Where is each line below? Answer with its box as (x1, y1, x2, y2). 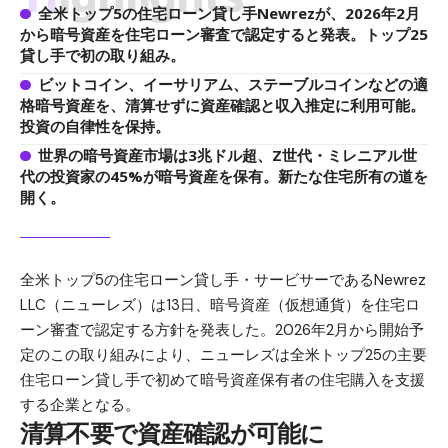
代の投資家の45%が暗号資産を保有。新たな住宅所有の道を (20, 166, 428, 186)
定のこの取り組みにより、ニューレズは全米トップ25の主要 (20, 345, 427, 365)
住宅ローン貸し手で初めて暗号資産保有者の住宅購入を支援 (20, 370, 425, 390)
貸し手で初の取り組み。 (20, 45, 185, 65)
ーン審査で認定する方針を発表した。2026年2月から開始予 (20, 320, 424, 340)
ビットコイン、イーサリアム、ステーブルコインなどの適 (37, 74, 428, 94)
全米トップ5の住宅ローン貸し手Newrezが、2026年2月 (37, 3, 420, 23)
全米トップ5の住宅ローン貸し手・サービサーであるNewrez (20, 270, 426, 290)
